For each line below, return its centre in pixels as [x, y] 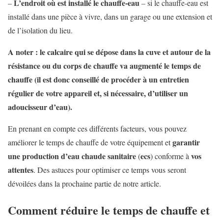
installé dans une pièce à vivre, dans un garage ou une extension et [110, 16]
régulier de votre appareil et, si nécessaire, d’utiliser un [98, 93]
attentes [21, 169]
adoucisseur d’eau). [40, 107]
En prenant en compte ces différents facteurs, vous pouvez [97, 128]
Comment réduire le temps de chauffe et [109, 210]
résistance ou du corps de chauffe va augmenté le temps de [104, 65]
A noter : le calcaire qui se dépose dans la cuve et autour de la [109, 52]
